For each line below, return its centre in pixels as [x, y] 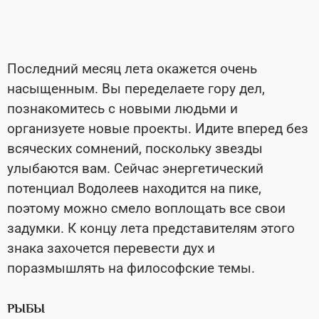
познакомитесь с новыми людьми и [122, 108]
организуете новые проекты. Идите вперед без [158, 128]
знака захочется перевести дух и [111, 248]
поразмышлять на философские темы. [131, 268]
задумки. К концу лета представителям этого [151, 228]
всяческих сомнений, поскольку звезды [135, 148]
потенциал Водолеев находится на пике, [134, 188]
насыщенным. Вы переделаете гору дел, [136, 88]
